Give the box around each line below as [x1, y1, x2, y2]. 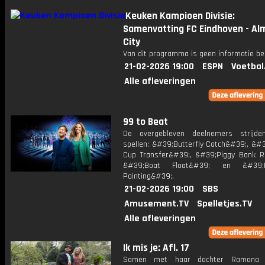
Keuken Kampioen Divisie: [125, 9, 235, 22]
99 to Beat [123, 115, 168, 128]
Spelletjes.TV [197, 198, 252, 210]
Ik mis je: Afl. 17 [123, 241, 189, 254]
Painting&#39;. [123, 171, 174, 182]
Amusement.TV [124, 198, 189, 210]
